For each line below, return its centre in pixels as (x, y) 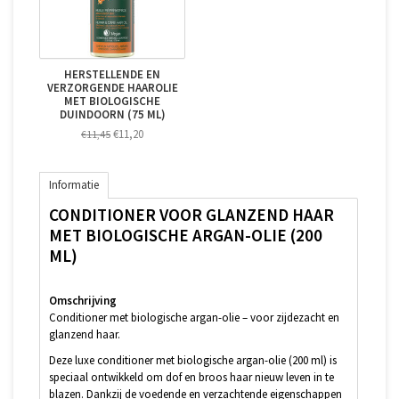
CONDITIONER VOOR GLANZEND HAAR (191, 214)
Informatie (74, 185)
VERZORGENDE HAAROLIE (112, 88)
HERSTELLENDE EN (112, 75)
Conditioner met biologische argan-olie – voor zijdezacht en (194, 317)
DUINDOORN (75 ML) (112, 115)
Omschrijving (83, 300)
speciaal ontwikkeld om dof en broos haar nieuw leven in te (191, 377)
